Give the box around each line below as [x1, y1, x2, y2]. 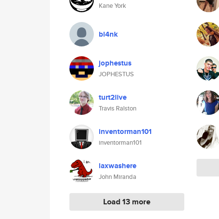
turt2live [99, 92, 127, 103]
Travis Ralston [99, 104, 136, 113]
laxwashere [99, 160, 136, 171]
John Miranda [99, 172, 136, 181]
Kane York [99, 1, 126, 10]
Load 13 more [103, 196, 151, 207]
